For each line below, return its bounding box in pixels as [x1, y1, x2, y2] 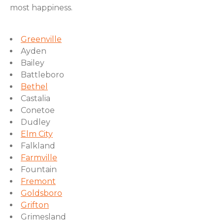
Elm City [21, 129, 53, 139]
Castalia [21, 94, 50, 103]
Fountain [21, 165, 57, 174]
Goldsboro [21, 188, 62, 198]
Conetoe [21, 106, 55, 115]
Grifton [21, 200, 49, 210]
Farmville [21, 153, 57, 162]
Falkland [21, 141, 55, 150]
